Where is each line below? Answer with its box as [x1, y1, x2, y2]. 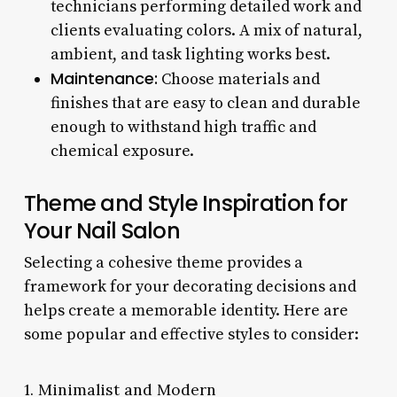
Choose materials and [157, 68, 320, 90]
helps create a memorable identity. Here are [23, 300, 348, 321]
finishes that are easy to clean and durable [50, 92, 361, 113]
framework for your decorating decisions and [23, 276, 356, 297]
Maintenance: [50, 66, 158, 90]
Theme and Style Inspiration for [23, 187, 348, 219]
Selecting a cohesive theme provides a [23, 252, 303, 273]
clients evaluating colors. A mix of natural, [50, 19, 362, 41]
